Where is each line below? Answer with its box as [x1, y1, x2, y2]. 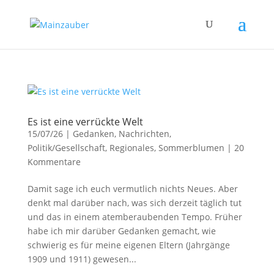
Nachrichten [118, 128, 169, 139]
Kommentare [27, 156, 81, 168]
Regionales [109, 142, 154, 154]
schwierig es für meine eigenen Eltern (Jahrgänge [27, 239, 230, 251]
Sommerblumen [158, 142, 224, 154]
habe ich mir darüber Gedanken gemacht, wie [27, 225, 216, 237]
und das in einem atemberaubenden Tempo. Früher [27, 211, 242, 223]
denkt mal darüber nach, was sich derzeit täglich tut [27, 197, 242, 209]
